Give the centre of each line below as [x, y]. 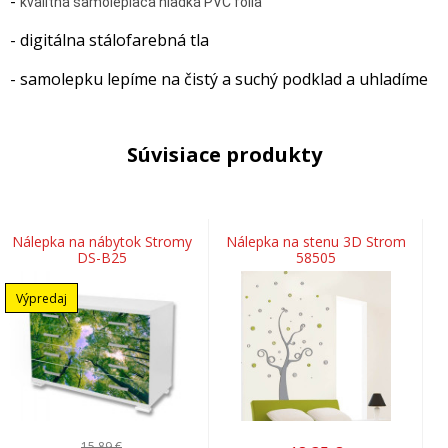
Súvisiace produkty [224, 155]
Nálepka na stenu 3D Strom [315, 242]
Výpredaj [41, 299]
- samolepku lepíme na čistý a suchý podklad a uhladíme [219, 79]
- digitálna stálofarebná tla [109, 40]
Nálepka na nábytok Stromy [101, 242]
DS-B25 [101, 258]
